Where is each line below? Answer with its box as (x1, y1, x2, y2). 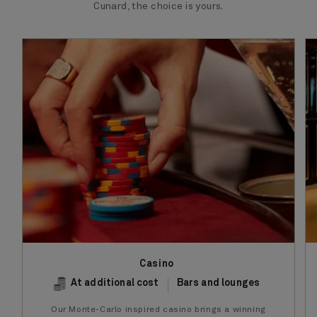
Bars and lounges (176, 278, 260, 289)
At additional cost (70, 278, 159, 289)
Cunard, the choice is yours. (93, 1, 224, 12)
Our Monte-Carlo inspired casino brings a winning (51, 306, 266, 315)
